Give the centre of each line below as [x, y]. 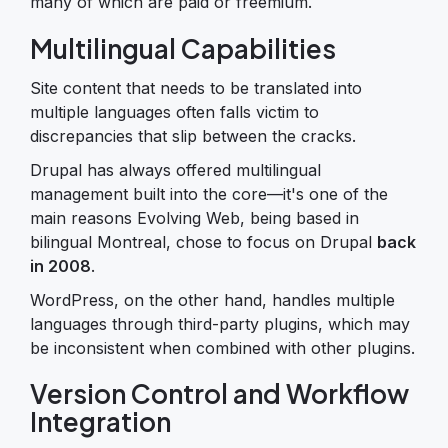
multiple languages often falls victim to [174, 111]
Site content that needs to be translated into [196, 87]
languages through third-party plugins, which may [220, 323]
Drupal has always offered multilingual [175, 169]
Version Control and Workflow [219, 394]
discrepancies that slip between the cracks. [193, 135]
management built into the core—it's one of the [209, 193]
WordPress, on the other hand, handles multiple [212, 299]
